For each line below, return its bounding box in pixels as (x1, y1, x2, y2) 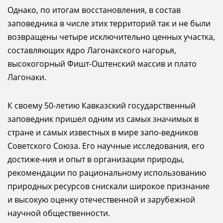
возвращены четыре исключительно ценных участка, (7, 31, 215, 42)
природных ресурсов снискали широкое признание (7, 181, 210, 192)
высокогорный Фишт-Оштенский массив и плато (7, 58, 197, 69)
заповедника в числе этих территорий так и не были (7, 18, 211, 29)
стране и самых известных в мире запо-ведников (7, 127, 198, 138)
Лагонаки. (7, 72, 46, 83)
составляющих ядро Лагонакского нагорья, (7, 45, 176, 56)
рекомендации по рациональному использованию (7, 167, 206, 178)
